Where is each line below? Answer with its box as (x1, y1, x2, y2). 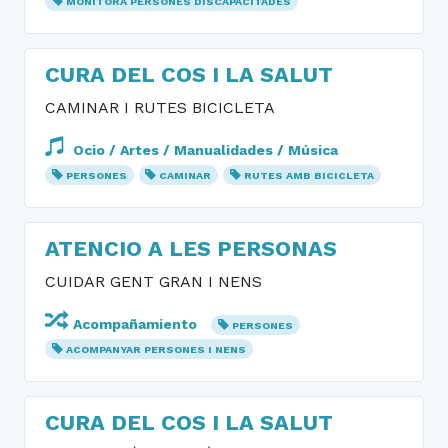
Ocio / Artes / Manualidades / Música (69, 142, 338, 158)
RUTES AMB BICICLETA (244, 169, 375, 182)
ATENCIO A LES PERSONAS (45, 236, 337, 261)
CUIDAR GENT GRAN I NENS (45, 272, 262, 291)
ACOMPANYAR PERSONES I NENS (65, 343, 246, 356)
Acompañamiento (69, 316, 201, 332)
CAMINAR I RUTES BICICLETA (45, 98, 275, 117)
